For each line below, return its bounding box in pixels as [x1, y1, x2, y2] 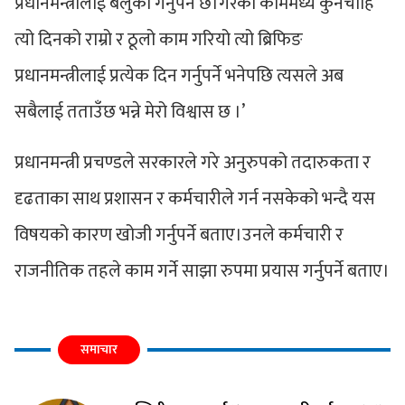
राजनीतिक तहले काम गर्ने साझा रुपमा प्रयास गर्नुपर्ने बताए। [14, 255, 390, 287]
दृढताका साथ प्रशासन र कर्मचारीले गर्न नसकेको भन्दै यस [14, 183, 375, 214]
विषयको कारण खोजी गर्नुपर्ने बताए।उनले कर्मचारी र [14, 219, 344, 250]
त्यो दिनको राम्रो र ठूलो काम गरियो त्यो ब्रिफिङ [14, 24, 303, 55]
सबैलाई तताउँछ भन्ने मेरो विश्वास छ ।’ [14, 96, 245, 127]
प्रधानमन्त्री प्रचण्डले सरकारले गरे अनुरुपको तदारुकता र [14, 146, 371, 178]
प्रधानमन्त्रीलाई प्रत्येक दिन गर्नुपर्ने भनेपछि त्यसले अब [14, 60, 344, 91]
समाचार [80, 338, 118, 360]
